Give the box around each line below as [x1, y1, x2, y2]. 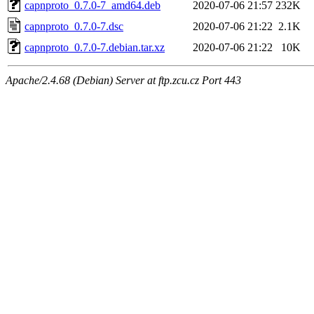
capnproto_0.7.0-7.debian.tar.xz [25, 41, 165, 53]
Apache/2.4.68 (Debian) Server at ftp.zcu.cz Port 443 [6, 74, 241, 86]
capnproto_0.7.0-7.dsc [25, 20, 123, 32]
